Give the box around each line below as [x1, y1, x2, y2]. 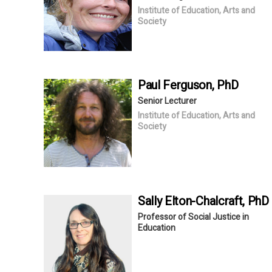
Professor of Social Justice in [138, 210, 249, 223]
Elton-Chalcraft [165, 192, 243, 210]
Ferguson [163, 76, 212, 94]
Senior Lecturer [138, 94, 197, 107]
